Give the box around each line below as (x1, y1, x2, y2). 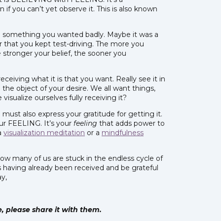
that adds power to (97, 118, 165, 128)
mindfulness (102, 128, 144, 137)
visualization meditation (3, 128, 85, 137)
